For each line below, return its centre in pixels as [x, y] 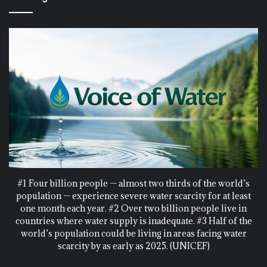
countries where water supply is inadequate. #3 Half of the [133, 221]
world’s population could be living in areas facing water [133, 233]
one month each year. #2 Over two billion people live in [133, 208]
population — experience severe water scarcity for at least [133, 195]
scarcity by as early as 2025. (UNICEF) [133, 246]
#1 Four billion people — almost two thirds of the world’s [133, 183]
